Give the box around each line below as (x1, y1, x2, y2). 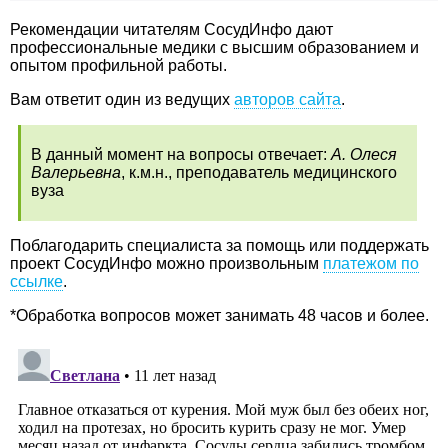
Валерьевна (31, 163, 121, 181)
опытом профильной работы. (10, 56, 227, 74)
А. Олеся (331, 145, 397, 163)
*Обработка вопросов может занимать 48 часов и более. (10, 306, 429, 324)
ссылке (10, 272, 63, 290)
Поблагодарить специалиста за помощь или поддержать (10, 236, 429, 254)
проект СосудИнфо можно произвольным (10, 254, 323, 272)
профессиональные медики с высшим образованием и (10, 38, 419, 56)
